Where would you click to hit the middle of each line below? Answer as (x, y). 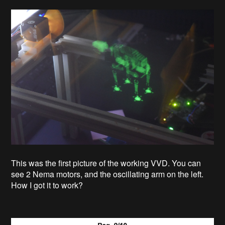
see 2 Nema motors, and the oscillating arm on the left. (107, 174)
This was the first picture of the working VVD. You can (106, 163)
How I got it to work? (47, 185)
